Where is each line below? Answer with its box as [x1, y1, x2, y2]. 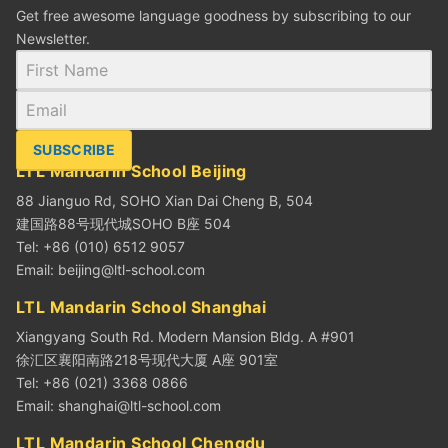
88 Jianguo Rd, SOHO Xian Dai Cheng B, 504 [16, 191, 313, 209]
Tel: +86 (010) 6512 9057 [16, 237, 185, 255]
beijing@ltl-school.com [58, 260, 205, 278]
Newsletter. [16, 29, 90, 47]
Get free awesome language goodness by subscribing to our [16, 6, 411, 24]
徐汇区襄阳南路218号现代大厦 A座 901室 [16, 350, 278, 368]
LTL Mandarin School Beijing [16, 160, 247, 181]
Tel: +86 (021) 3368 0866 [16, 373, 188, 391]
